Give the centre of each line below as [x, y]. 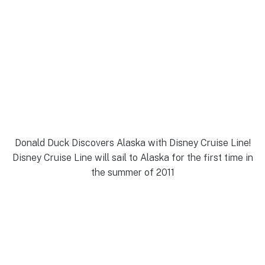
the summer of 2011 [132, 172]
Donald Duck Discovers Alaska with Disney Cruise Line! [132, 143]
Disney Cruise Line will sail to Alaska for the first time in [132, 157]
